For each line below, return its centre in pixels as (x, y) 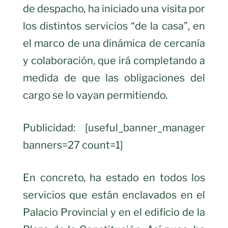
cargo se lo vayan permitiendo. (95, 95)
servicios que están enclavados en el (114, 195)
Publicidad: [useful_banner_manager (114, 127)
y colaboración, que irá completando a (114, 60)
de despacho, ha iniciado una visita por (114, 8)
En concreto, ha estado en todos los (114, 177)
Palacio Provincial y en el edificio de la (114, 212)
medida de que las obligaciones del (114, 78)
